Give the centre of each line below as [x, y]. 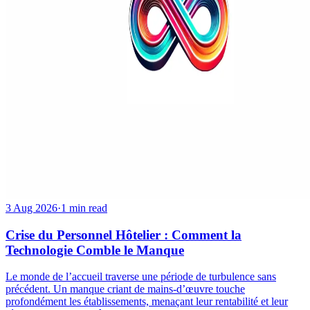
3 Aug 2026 [31, 208]
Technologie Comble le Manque [95, 250]
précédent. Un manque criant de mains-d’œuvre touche [125, 289]
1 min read [84, 208]
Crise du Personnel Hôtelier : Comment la [124, 235]
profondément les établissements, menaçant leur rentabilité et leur [147, 302]
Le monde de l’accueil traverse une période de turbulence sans [141, 277]
